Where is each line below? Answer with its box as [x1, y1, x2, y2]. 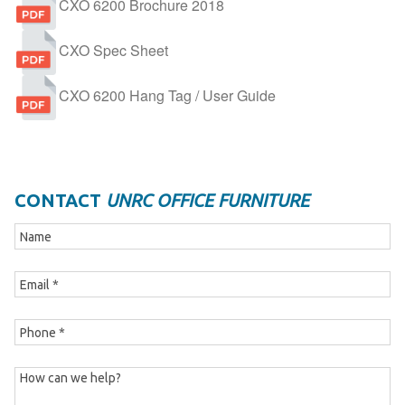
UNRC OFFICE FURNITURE [101, 190, 309, 212]
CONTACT [14, 190, 101, 212]
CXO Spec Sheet [59, 40, 168, 61]
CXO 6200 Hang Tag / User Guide [59, 85, 276, 107]
